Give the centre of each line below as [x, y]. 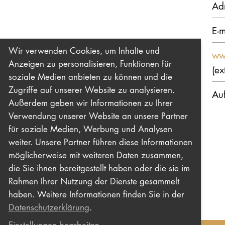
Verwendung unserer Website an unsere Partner [98, 116]
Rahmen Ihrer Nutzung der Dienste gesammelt [94, 181]
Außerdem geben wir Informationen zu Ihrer [90, 103]
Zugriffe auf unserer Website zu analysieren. [91, 90]
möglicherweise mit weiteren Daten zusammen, [96, 155]
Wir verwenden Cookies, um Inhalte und [84, 51]
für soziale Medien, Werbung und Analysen [90, 129]
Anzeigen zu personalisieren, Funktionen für [90, 64]
